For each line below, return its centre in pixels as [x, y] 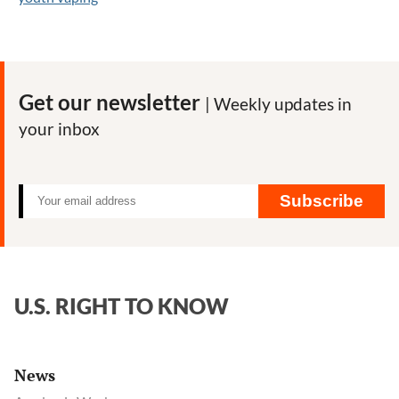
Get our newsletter [112, 102]
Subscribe [322, 200]
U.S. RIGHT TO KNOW [122, 305]
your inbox [59, 128]
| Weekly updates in [278, 103]
